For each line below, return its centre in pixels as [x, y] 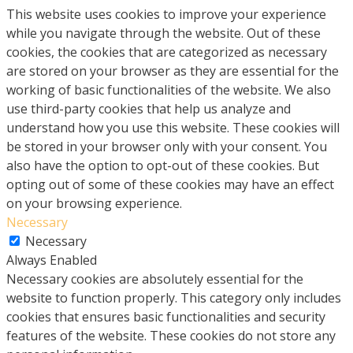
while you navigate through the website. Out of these [163, 33]
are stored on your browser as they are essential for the [173, 71]
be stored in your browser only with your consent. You [167, 146]
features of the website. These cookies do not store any [171, 335]
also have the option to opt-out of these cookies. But [163, 165]
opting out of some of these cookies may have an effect [170, 184]
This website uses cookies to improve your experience [166, 14]
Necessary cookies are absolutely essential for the [155, 279]
